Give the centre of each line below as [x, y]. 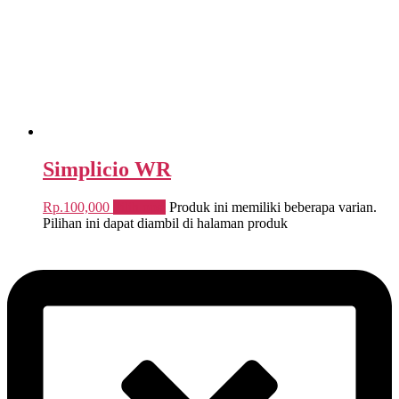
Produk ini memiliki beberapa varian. [273, 208]
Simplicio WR [107, 170]
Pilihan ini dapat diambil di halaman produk [165, 224]
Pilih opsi [139, 208]
